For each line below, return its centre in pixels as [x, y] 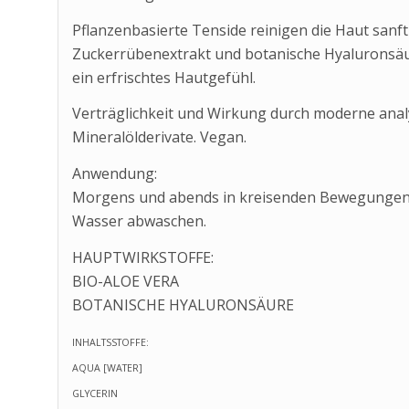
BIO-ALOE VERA [125, 281]
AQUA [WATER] [107, 368]
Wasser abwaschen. [139, 221]
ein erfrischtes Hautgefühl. [163, 77]
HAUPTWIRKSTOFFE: [142, 257]
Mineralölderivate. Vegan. [159, 137]
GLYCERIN [94, 394]
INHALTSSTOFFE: [110, 343]
